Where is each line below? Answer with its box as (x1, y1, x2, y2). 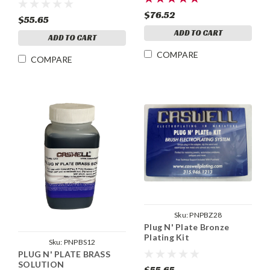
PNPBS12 (63, 237, 96, 247)
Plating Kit (144, 232, 189, 243)
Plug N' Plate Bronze (144, 222, 229, 233)
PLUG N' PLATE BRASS (18, 249, 110, 260)
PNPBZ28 (189, 210, 222, 220)
